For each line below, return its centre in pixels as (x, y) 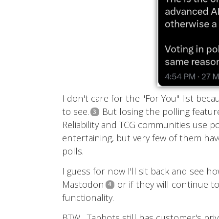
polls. (73, 151)
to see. (76, 111)
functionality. (88, 197)
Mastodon (83, 184)
